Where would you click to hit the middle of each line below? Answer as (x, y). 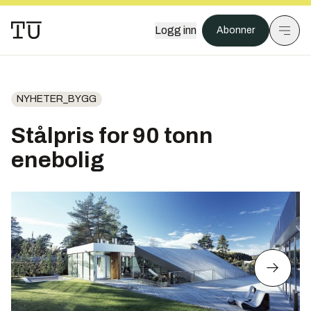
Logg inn (176, 30)
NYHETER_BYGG (57, 99)
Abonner (236, 30)
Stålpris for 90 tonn (112, 136)
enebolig (58, 160)
